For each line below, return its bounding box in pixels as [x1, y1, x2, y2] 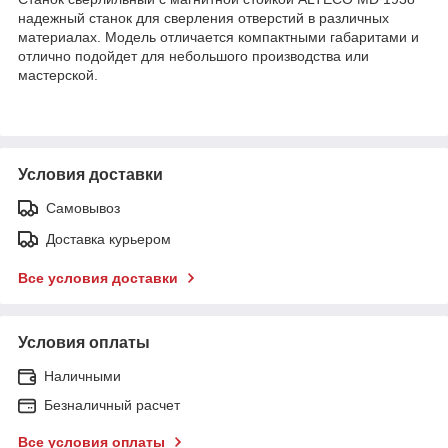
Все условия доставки [18, 269, 178, 286]
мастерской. [18, 66, 98, 83]
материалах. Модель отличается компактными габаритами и [18, 28, 419, 45]
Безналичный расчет [44, 396, 180, 413]
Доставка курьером [46, 230, 171, 247]
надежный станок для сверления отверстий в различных [18, 9, 389, 26]
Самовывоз [46, 199, 120, 216]
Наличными [44, 367, 121, 384]
